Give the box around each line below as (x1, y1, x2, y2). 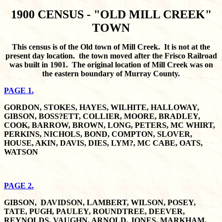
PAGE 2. (4, 181, 34, 190)
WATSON (4, 148, 38, 156)
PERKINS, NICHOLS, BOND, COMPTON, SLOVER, (4, 130, 192, 138)
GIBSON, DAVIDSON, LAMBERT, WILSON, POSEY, (4, 198, 196, 207)
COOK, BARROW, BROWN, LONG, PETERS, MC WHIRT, (4, 121, 215, 129)
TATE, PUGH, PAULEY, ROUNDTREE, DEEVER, (4, 207, 185, 216)
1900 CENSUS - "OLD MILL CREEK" (10, 8, 212, 21)
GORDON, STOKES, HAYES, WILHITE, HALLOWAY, (4, 103, 199, 111)
